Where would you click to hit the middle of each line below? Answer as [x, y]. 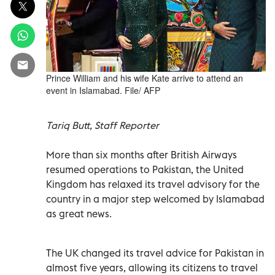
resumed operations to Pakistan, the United [145, 169]
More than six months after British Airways [141, 154]
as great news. [79, 213]
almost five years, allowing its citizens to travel [152, 267]
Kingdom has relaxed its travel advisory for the [153, 184]
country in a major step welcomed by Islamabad [155, 199]
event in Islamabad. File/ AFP [103, 90]
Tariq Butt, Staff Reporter [103, 125]
